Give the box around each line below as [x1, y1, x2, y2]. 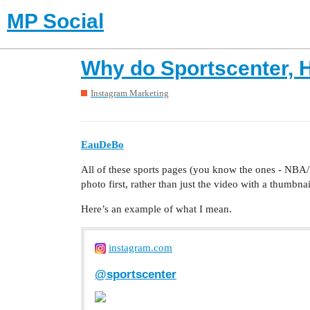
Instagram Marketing [91, 88, 169, 98]
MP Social [7, 10, 104, 33]
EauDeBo [81, 138, 124, 150]
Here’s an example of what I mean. [81, 203, 232, 215]
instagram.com [109, 241, 172, 253]
